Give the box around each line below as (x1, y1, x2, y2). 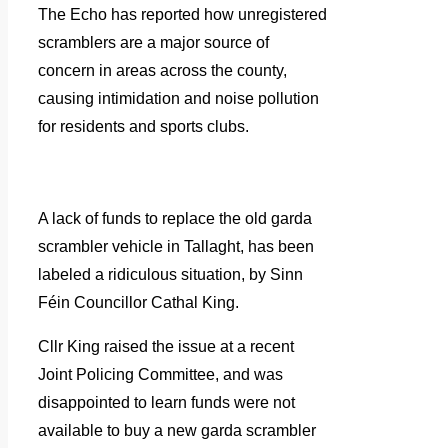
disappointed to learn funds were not (38, 393, 295, 411)
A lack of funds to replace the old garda (38, 209, 312, 227)
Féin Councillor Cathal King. (38, 293, 239, 311)
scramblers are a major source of (38, 33, 269, 51)
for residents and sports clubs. (38, 117, 249, 135)
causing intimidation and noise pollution (38, 89, 319, 107)
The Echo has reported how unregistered (38, 5, 327, 23)
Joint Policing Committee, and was (38, 365, 283, 383)
